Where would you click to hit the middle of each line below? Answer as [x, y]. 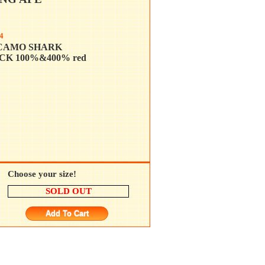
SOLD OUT [68, 191]
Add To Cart [67, 214]
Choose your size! [42, 174]
